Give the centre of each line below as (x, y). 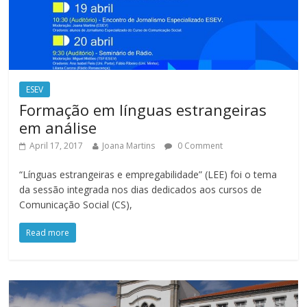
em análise (58, 128)
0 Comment (199, 146)
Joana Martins (129, 146)
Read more (48, 233)
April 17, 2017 (57, 146)
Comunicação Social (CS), (76, 205)
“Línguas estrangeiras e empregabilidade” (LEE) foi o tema (148, 175)
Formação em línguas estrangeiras (143, 110)
